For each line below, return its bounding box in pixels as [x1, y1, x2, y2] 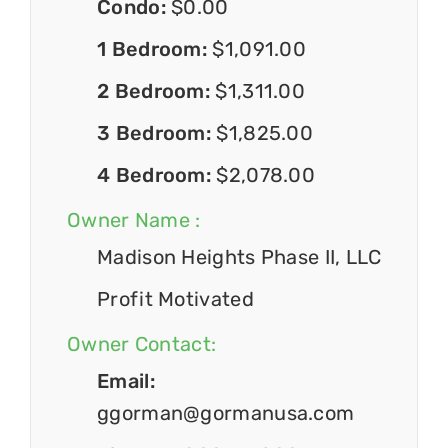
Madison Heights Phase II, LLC [97, 245, 382, 270]
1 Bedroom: [97, 37, 213, 62]
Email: [97, 369, 155, 394]
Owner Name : [67, 208, 201, 233]
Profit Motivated [97, 287, 254, 312]
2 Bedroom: [97, 79, 216, 104]
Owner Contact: [67, 332, 217, 357]
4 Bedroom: [97, 163, 217, 188]
